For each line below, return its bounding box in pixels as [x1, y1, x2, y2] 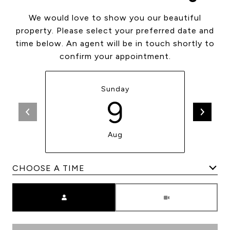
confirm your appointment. [59, 51, 171, 61]
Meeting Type [115, 185, 172, 195]
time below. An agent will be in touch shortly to [15, 39, 215, 48]
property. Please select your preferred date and [16, 26, 214, 35]
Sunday [101, 85, 129, 93]
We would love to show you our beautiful [29, 13, 201, 23]
